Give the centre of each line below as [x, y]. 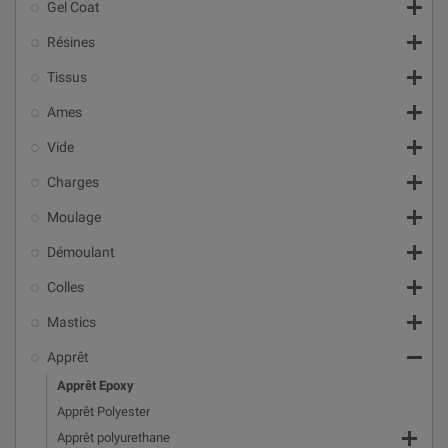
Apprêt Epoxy [95, 385]
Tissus [67, 77]
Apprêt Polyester [103, 411]
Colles [65, 287]
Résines [71, 42]
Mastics [71, 322]
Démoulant [81, 252]
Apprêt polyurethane [113, 437]
